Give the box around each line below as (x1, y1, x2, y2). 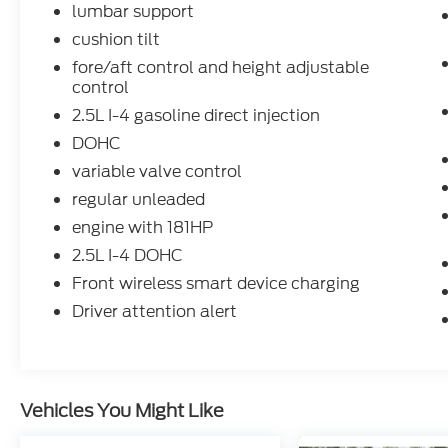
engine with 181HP (72, 216, 214, 240)
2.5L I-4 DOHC (72, 244, 184, 268)
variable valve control (72, 160, 243, 184)
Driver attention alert (72, 300, 238, 324)
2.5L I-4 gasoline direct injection (72, 104, 321, 128)
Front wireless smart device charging (72, 272, 361, 296)
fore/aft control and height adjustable (72, 56, 370, 80)
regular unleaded (72, 188, 206, 212)
